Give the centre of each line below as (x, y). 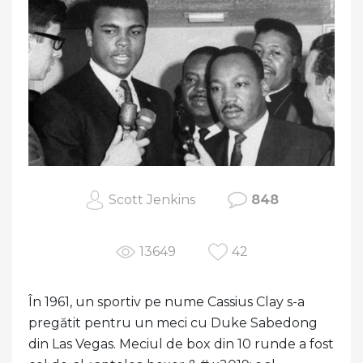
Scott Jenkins (152, 200)
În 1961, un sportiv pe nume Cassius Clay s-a (167, 302)
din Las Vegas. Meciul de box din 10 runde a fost (181, 344)
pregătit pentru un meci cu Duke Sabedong (173, 323)
